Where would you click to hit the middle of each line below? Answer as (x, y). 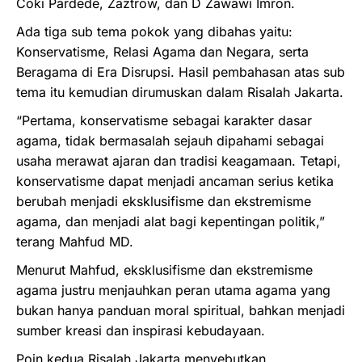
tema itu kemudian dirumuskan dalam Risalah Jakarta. (180, 92)
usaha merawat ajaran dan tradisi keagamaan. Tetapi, (179, 161)
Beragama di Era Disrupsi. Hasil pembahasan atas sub (181, 72)
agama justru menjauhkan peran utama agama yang (173, 290)
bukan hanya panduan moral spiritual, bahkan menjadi (181, 310)
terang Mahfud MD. (75, 242)
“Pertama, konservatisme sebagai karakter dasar (164, 120)
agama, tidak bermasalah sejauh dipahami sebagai (170, 141)
